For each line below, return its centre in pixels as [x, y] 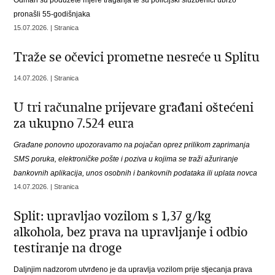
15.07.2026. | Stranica [46, 28]
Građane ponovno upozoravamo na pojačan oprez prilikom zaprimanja [132, 145]
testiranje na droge [68, 248]
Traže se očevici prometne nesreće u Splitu [137, 57]
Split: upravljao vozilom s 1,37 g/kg [113, 216]
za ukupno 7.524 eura [74, 123]
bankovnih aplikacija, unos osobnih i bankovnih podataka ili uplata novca [136, 173]
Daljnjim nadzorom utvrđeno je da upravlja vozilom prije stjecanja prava [133, 269]
